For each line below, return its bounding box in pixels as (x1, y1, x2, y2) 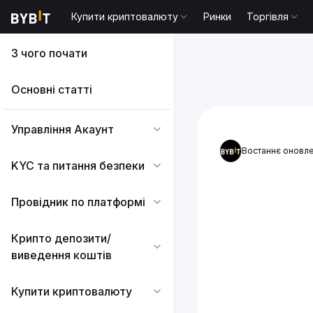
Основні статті (11, 82, 92, 96)
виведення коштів (11, 248, 112, 262)
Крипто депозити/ (11, 231, 111, 245)
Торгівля (247, 10, 289, 22)
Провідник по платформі (11, 195, 145, 209)
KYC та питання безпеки (11, 159, 145, 173)
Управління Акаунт (11, 122, 114, 136)
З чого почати (11, 46, 87, 60)
